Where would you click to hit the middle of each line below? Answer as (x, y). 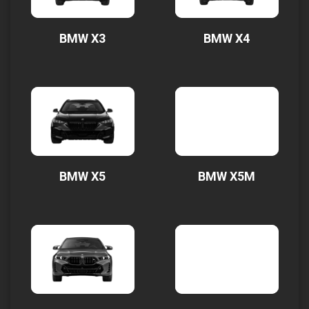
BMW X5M (227, 176)
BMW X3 (82, 38)
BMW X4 (227, 38)
